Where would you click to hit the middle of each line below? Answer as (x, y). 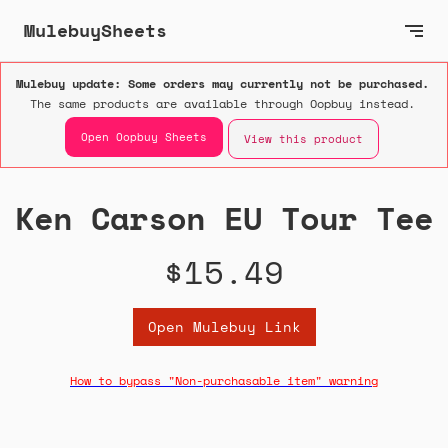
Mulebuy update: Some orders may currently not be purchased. (222, 84)
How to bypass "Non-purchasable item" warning (224, 381)
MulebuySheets (95, 30)
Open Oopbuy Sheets (144, 136)
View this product (303, 139)
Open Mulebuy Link (224, 327)
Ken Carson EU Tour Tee (224, 218)
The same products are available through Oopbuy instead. (222, 104)
